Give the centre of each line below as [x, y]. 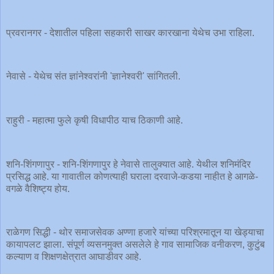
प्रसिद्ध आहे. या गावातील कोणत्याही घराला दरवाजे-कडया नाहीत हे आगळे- [132, 176]
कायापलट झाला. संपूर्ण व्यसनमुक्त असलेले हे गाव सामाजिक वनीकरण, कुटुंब [135, 245]
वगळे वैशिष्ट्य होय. [38, 188]
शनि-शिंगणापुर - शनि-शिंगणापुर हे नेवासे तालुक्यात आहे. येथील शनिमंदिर [128, 164]
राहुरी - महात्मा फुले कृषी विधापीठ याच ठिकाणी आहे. [96, 120]
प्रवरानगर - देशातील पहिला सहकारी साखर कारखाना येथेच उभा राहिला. [130, 32]
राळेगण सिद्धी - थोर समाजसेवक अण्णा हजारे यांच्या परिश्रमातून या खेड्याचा [135, 232]
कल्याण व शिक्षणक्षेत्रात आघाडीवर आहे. [75, 257]
